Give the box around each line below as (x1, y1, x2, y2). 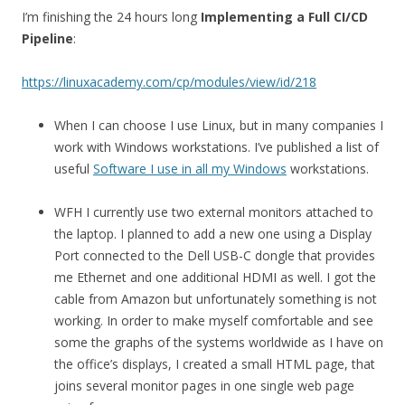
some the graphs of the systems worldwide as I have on (54, 334, 383, 352)
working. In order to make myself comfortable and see (54, 312, 373, 330)
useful (54, 160, 93, 178)
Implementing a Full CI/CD (201, 8, 368, 26)
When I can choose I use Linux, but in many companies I (54, 117, 383, 135)
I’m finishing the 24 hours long (22, 8, 201, 26)
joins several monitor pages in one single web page (54, 377, 354, 395)
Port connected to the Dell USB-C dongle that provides (54, 247, 375, 265)
